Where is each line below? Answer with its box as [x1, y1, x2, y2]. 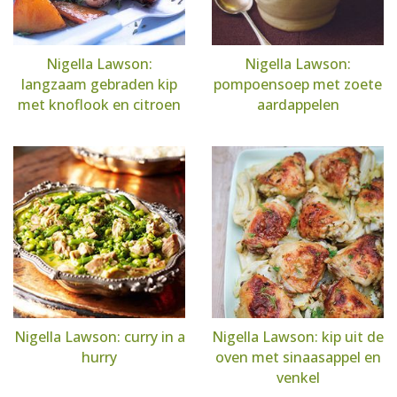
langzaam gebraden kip [21, 74, 177, 94]
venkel [276, 368, 320, 387]
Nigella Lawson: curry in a [13, 327, 185, 346]
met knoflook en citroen [18, 95, 181, 114]
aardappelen [256, 95, 339, 114]
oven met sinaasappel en [214, 347, 381, 367]
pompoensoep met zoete [214, 74, 382, 94]
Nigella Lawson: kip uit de [212, 327, 384, 346]
